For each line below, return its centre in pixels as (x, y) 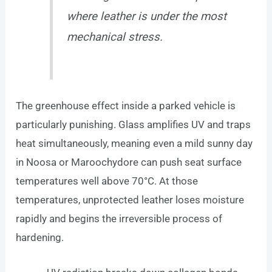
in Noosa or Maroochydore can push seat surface (129, 162)
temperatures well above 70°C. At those (107, 181)
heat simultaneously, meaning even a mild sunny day (134, 143)
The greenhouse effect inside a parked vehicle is (126, 105)
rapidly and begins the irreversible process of (119, 218)
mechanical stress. (114, 37)
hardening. (40, 237)
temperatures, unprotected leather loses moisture (130, 199)
